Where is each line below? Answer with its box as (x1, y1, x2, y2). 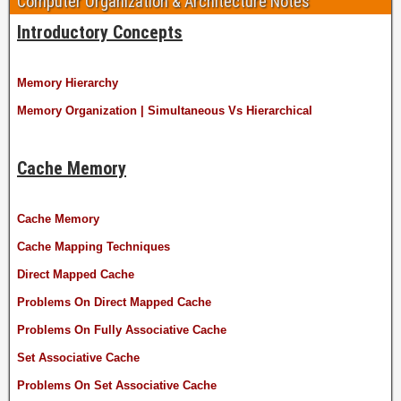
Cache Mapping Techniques (17, 239, 170, 253)
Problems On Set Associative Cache (17, 378, 217, 392)
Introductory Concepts (17, 21, 183, 43)
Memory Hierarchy (17, 75, 118, 90)
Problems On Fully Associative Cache (17, 322, 226, 337)
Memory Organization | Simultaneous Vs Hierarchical (17, 103, 312, 117)
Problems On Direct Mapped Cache (17, 294, 211, 309)
